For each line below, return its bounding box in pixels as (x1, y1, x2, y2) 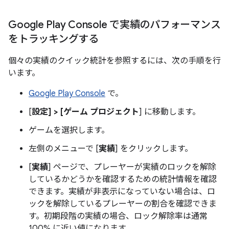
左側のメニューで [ (29, 144, 99, 154)
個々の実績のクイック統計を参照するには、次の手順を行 (8, 56, 221, 66)
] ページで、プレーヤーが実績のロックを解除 (48, 162, 216, 172)
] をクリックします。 (115, 144, 193, 154)
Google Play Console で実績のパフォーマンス (8, 18, 221, 31)
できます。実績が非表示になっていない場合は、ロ (29, 187, 215, 197)
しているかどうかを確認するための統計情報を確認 (29, 174, 217, 185)
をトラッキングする (8, 33, 99, 45)
